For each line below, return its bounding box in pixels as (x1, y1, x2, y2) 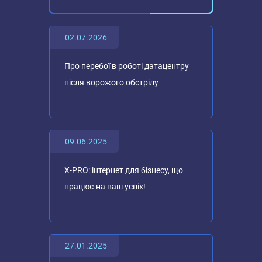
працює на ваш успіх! (64, 182, 146, 191)
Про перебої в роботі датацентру (64, 61, 189, 71)
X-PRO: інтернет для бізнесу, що (64, 166, 183, 175)
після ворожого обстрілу (64, 78, 158, 87)
